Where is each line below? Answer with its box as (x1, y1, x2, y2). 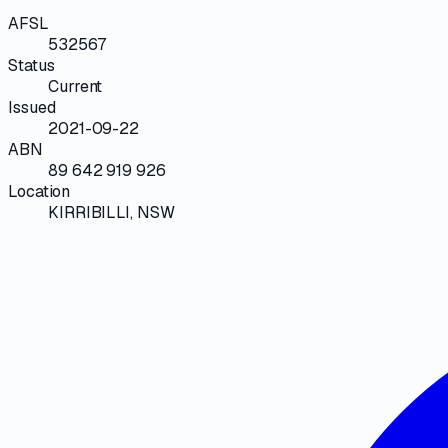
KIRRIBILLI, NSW (48, 201, 175, 223)
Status (8, 54, 55, 76)
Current (48, 75, 103, 97)
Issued (8, 96, 56, 118)
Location (8, 180, 71, 202)
